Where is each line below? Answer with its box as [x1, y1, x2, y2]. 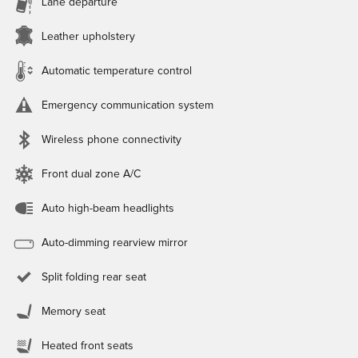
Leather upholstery [42, 30, 135, 42]
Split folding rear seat [42, 271, 146, 283]
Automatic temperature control [42, 65, 192, 77]
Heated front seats [42, 340, 133, 352]
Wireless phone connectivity [42, 133, 181, 145]
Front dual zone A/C [42, 168, 141, 180]
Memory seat [42, 305, 105, 317]
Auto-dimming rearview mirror [42, 237, 188, 249]
